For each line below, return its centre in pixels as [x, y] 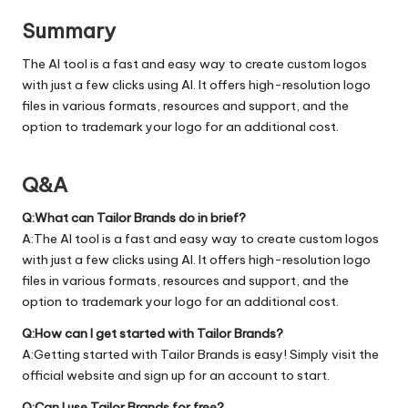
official [44, 375]
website [91, 375]
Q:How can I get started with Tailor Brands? [153, 333]
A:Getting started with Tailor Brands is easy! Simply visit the [200, 354]
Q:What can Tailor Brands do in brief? [134, 217]
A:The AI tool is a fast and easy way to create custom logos [200, 238]
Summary [69, 31]
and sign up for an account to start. [222, 375]
